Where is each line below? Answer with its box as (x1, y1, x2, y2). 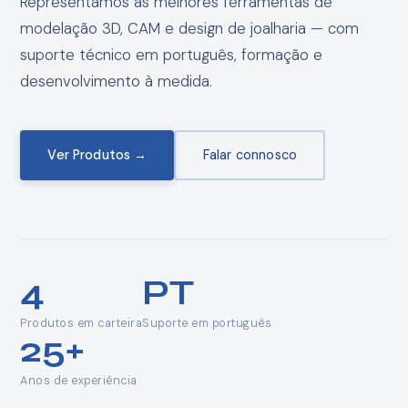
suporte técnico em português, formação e (20, 45, 323, 66)
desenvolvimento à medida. (20, 71, 213, 92)
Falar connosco (202, 147, 297, 164)
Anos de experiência (20, 372, 138, 388)
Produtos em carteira (20, 315, 143, 331)
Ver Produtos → (47, 147, 148, 164)
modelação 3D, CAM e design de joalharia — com (20, 18, 360, 39)
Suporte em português (142, 315, 272, 331)
